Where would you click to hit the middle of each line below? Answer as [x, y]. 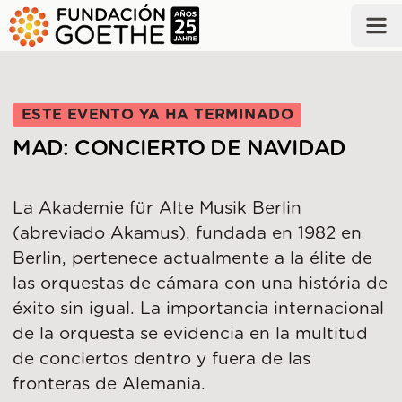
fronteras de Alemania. [109, 384]
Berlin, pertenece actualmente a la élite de [193, 258]
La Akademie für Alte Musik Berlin [157, 208]
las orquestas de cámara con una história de [201, 284]
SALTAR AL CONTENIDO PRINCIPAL [175, 29]
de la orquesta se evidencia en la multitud [191, 334]
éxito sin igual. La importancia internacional [199, 309]
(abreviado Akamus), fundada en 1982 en [188, 233]
